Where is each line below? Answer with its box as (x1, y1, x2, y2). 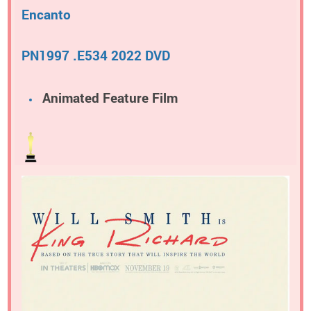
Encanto (22, 6, 71, 24)
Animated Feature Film (42, 89, 178, 107)
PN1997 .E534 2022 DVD (22, 47, 170, 65)
